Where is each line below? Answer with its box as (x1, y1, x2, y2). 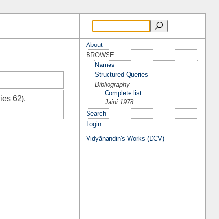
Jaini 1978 (105, 98, 134, 106)
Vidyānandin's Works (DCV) (86, 134, 165, 142)
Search (86, 109, 107, 117)
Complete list (105, 89, 142, 97)
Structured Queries (95, 70, 149, 78)
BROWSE (86, 51, 115, 59)
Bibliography (95, 80, 130, 88)
